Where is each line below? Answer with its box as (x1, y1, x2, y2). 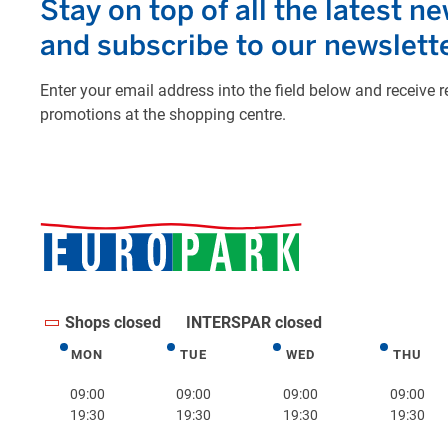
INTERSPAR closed (185, 313, 322, 333)
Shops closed (64, 313, 161, 333)
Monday (85, 348, 144, 368)
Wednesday (299, 348, 382, 368)
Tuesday (192, 348, 253, 368)
